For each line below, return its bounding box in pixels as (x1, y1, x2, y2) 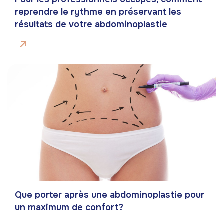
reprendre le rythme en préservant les (15, 6, 181, 18)
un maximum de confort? (15, 202, 123, 213)
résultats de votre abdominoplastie (15, 19, 167, 30)
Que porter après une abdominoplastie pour (15, 189, 204, 201)
